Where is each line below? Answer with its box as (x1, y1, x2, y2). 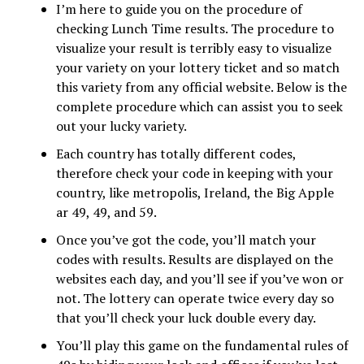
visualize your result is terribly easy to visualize (55, 39, 331, 57)
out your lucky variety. (55, 117, 187, 135)
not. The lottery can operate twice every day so (55, 289, 334, 307)
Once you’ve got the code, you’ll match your (55, 231, 316, 249)
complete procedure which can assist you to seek (55, 97, 343, 115)
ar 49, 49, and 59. (55, 203, 157, 221)
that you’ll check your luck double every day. (55, 309, 316, 327)
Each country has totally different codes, (55, 145, 296, 162)
